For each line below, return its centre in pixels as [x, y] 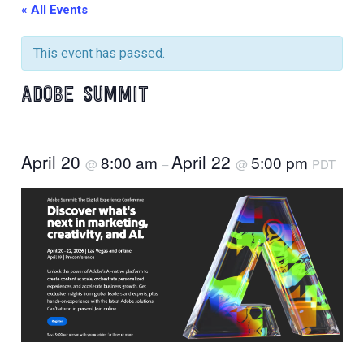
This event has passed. [100, 53]
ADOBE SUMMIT [85, 96]
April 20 [54, 162]
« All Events [55, 10]
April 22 [204, 162]
